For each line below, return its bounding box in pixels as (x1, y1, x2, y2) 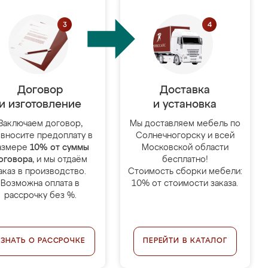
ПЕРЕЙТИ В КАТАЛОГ (143, 237, 227, 245)
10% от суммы (29, 144, 89, 152)
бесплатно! (162, 156, 208, 164)
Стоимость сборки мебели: (127, 167, 242, 176)
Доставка (160, 85, 211, 96)
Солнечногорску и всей (135, 132, 234, 140)
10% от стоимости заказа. (132, 179, 239, 188)
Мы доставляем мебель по (129, 120, 240, 128)
